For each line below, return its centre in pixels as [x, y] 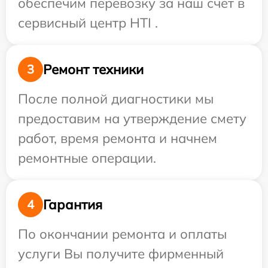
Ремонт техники [93, 69]
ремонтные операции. [87, 158]
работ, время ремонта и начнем [118, 138]
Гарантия [73, 204]
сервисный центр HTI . [88, 23]
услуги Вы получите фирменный [121, 254]
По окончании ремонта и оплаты [122, 234]
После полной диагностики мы [116, 99]
